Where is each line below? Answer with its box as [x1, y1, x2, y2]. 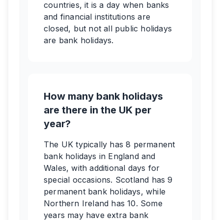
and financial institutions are [44, 12, 150, 22]
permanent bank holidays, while [44, 187, 165, 196]
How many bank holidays [44, 90, 163, 102]
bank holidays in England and [44, 151, 156, 161]
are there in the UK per [44, 104, 151, 116]
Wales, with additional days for [44, 163, 160, 173]
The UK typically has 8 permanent [44, 139, 175, 149]
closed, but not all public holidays [44, 24, 172, 33]
